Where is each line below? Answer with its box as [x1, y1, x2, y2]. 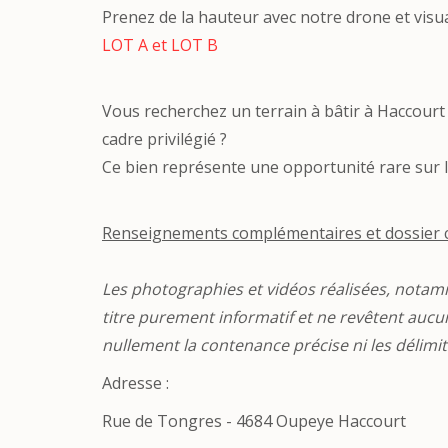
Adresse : [102, 372, 169, 394]
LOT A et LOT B [102, 34, 218, 56]
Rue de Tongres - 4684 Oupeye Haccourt [102, 410, 406, 432]
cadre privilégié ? [102, 128, 227, 150]
